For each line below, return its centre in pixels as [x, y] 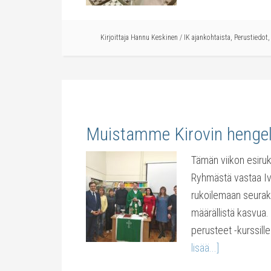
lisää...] [205, 248]
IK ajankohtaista [207, 38]
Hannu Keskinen [154, 38]
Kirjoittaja [116, 38]
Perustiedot [251, 38]
